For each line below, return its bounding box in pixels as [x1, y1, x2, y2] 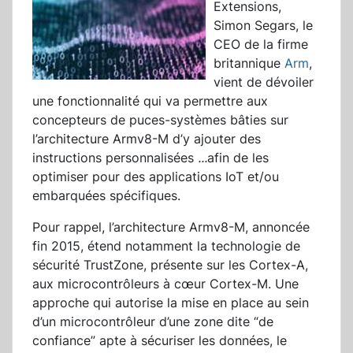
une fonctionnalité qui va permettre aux [32, 93, 268, 110]
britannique [214, 55, 284, 72]
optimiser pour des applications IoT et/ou [32, 169, 279, 185]
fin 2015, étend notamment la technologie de [32, 238, 300, 255]
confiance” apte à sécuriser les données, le [32, 333, 287, 349]
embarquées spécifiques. [32, 188, 180, 204]
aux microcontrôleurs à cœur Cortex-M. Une [32, 276, 299, 292]
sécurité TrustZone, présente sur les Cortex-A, [32, 257, 308, 273]
